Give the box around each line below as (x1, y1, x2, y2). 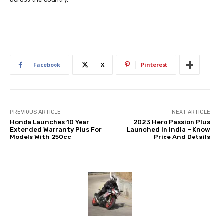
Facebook (33, 60, 60, 68)
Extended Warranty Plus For (10, 125, 102, 133)
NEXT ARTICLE (171, 109, 210, 115)
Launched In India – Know (126, 125, 210, 133)
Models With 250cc (10, 133, 71, 140)
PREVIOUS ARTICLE (10, 109, 61, 115)
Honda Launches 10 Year (10, 118, 89, 126)
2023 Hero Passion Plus (133, 118, 210, 126)
